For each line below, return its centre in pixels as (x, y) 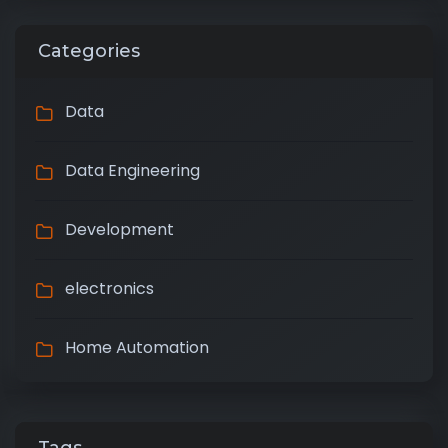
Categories (89, 51)
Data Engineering (132, 170)
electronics (109, 288)
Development (119, 229)
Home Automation (137, 347)
